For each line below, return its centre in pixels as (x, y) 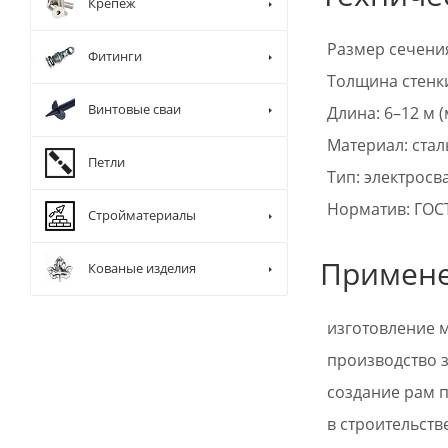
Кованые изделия (142, 268)
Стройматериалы (142, 215)
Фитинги (115, 56)
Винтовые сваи (134, 109)
